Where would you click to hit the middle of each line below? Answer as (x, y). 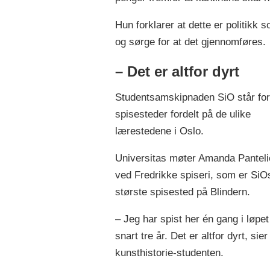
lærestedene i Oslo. (161, 131)
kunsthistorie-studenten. (169, 253)
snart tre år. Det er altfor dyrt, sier (191, 236)
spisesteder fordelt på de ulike (183, 114)
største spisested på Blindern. (182, 192)
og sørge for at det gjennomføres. (192, 42)
